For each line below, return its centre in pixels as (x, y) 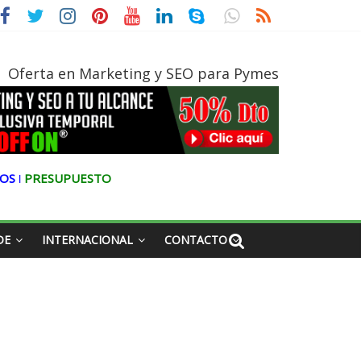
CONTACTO (196, 240)
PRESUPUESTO (68, 178)
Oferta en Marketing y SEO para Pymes (143, 73)
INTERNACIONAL (87, 240)
